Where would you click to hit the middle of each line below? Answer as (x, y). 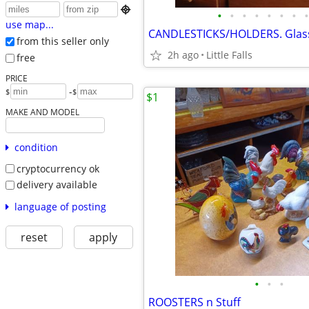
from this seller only (62, 41)
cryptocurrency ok (58, 168)
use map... (29, 25)
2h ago (183, 55)
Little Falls (229, 55)
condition (36, 147)
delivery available (57, 185)
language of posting (60, 206)
